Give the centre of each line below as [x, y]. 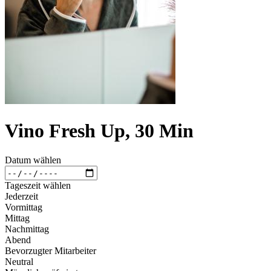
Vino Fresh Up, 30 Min [99, 130]
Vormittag [24, 207]
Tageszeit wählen [38, 186]
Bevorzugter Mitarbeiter [51, 251]
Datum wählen [33, 160]
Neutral [19, 262]
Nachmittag [27, 229]
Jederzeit [21, 197]
